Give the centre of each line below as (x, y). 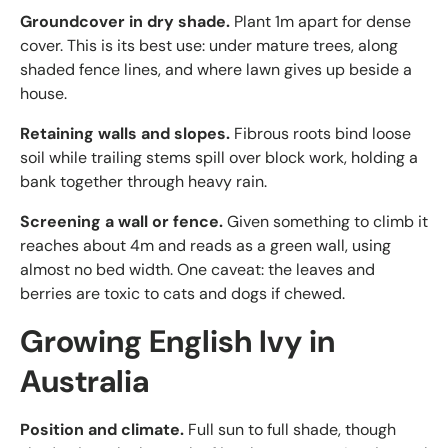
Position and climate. (102, 429)
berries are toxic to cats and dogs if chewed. (182, 294)
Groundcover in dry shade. (125, 22)
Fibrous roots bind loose (320, 134)
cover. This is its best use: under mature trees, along (209, 46)
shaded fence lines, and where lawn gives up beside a (216, 70)
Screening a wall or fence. (121, 222)
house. (43, 94)
